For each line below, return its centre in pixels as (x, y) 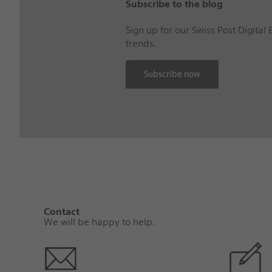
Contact (61, 212)
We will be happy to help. (99, 222)
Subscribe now (172, 74)
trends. (141, 44)
